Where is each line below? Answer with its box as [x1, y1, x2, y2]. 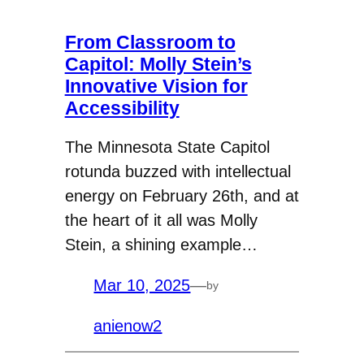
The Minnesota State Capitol [64, 138, 270, 157]
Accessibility [64, 97, 180, 119]
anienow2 [93, 317, 162, 336]
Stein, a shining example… [64, 236, 258, 254]
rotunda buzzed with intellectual [64, 162, 291, 181]
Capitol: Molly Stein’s [64, 53, 252, 75]
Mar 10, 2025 [93, 276, 191, 295]
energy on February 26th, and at [64, 187, 299, 206]
